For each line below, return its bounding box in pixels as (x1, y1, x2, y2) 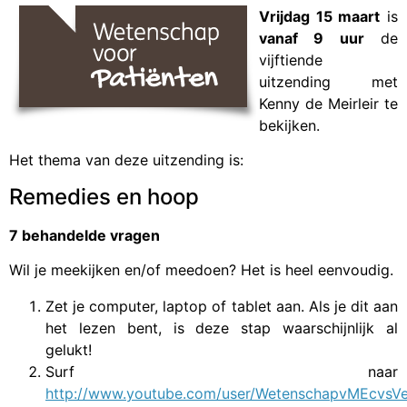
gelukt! (45, 341, 92, 360)
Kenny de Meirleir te (259, 94, 398, 114)
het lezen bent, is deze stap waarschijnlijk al (45, 319, 398, 338)
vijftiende (259, 51, 323, 70)
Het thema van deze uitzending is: (9, 151, 243, 170)
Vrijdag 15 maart (259, 7, 381, 26)
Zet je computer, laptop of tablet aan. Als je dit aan (45, 297, 398, 316)
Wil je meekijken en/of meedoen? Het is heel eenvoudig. (9, 261, 393, 280)
